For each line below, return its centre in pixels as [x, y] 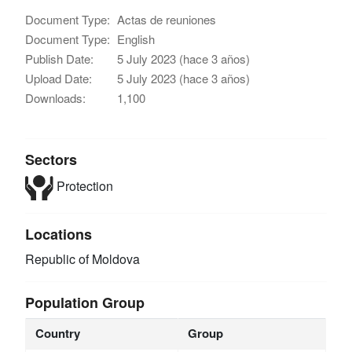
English [136, 38]
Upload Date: [59, 78]
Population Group [85, 302]
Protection [83, 186]
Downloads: [56, 97]
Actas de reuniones [167, 19]
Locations [59, 234]
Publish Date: [60, 58]
